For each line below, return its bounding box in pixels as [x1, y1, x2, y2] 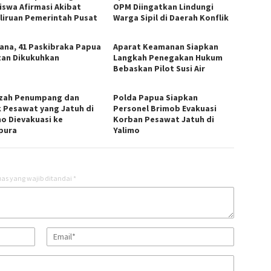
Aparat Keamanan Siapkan [113, 41, 219, 52]
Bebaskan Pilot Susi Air [113, 62, 206, 74]
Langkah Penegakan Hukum [113, 51, 223, 63]
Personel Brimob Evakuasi [113, 102, 217, 114]
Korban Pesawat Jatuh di [113, 113, 215, 125]
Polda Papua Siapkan [113, 91, 198, 103]
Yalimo [113, 124, 140, 135]
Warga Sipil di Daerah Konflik [113, 11, 229, 23]
